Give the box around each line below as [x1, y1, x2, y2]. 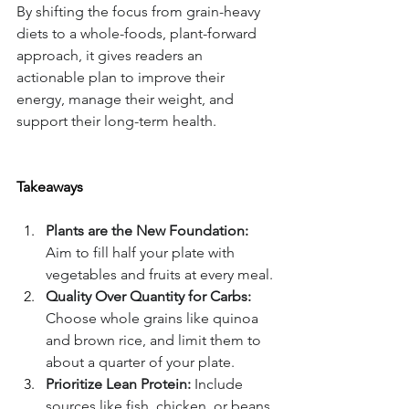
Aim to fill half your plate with [46, 244, 238, 262]
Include [191, 375, 246, 393]
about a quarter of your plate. [46, 353, 235, 372]
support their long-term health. [16, 112, 216, 131]
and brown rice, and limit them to [46, 331, 265, 350]
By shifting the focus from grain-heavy [16, 3, 264, 21]
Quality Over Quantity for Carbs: [46, 288, 251, 306]
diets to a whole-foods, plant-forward [16, 25, 260, 43]
